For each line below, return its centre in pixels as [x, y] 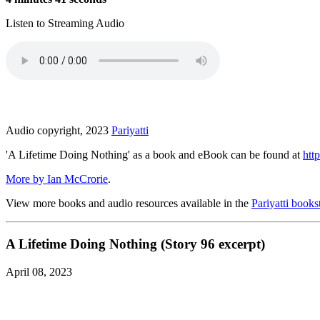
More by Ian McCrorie [57, 179]
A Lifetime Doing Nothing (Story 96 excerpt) [135, 244]
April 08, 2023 [39, 271]
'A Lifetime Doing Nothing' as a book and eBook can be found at [154, 155]
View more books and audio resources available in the [129, 204]
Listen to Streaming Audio [65, 24]
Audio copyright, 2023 [59, 131]
